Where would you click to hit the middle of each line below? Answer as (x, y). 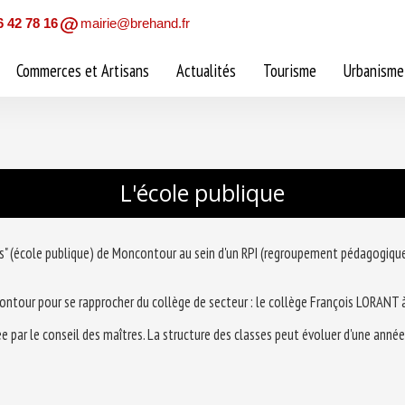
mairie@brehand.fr (135, 23)
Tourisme (290, 71)
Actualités (206, 71)
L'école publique (202, 193)
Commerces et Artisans (83, 71)
